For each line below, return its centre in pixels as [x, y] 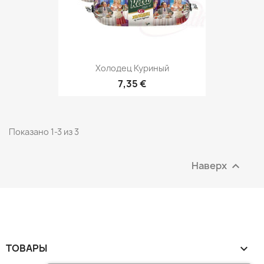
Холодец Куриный [132, 68]
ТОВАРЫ [27, 248]
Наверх [210, 165]
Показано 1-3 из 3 [44, 132]
